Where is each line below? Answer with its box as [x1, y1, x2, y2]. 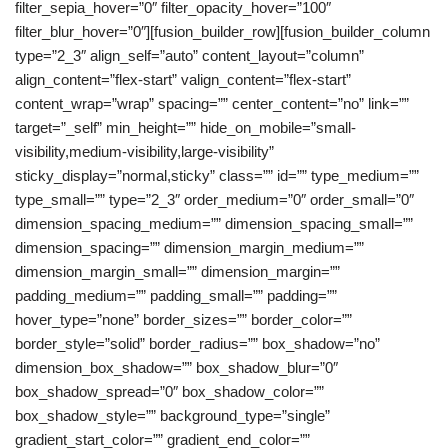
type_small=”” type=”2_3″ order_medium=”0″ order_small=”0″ [15, 191, 414, 208]
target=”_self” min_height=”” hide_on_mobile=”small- [15, 119, 356, 136]
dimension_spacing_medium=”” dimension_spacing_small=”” [15, 215, 413, 232]
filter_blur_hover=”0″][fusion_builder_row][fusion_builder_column [15, 23, 430, 40]
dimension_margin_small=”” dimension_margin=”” [15, 263, 340, 280]
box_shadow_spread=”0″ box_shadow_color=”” [15, 383, 324, 400]
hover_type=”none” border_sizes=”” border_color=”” [15, 311, 352, 328]
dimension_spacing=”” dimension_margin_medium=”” [15, 239, 364, 256]
